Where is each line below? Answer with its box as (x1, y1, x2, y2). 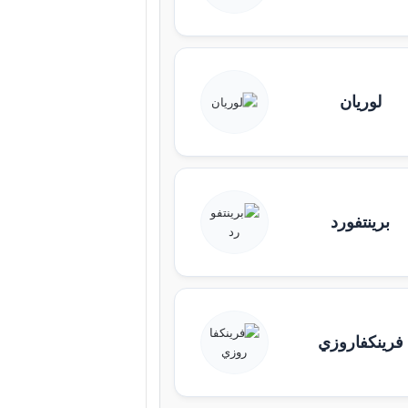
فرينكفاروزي (317, 332, 403, 352)
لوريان (339, 92, 382, 111)
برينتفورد (331, 212, 391, 231)
